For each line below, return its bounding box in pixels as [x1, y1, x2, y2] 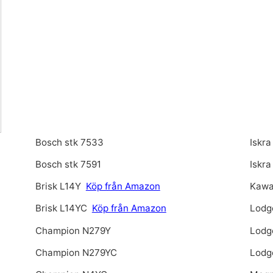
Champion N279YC [35, 246, 117, 258]
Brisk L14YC [35, 202, 90, 214]
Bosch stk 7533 [35, 136, 104, 148]
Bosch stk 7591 [35, 158, 101, 170]
